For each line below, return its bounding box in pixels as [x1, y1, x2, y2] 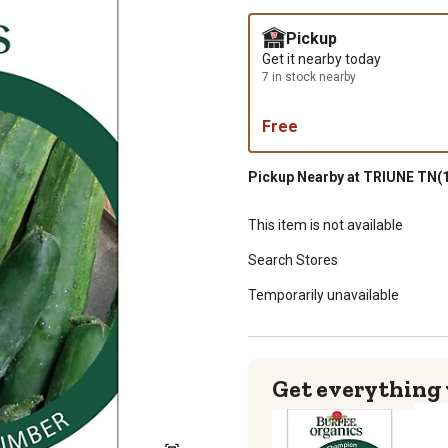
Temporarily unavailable [248, 286, 399, 303]
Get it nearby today [262, 50, 381, 67]
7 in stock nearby [262, 69, 356, 84]
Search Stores [248, 251, 338, 268]
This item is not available [248, 216, 403, 233]
